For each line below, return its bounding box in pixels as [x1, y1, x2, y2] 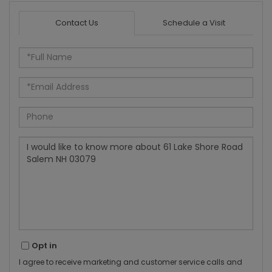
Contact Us [55, 16, 98, 29]
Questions [18, 135, 61, 147]
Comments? [18, 157, 70, 169]
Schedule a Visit [163, 16, 225, 29]
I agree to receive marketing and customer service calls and [19, 256, 242, 267]
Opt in [32, 239, 57, 251]
